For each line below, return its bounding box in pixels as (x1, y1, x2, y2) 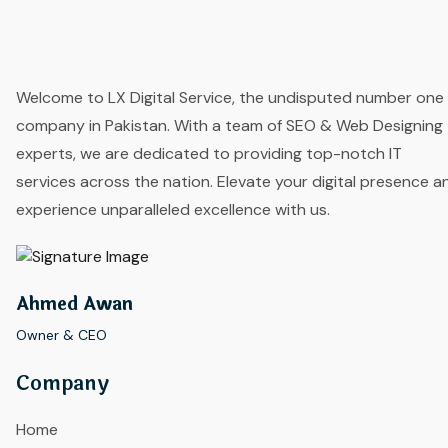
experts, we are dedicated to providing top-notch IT (16, 142, 402, 164)
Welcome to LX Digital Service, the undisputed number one (16, 86, 444, 108)
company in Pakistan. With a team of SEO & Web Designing (16, 114, 443, 136)
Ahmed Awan (16, 289, 133, 318)
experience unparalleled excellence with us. (16, 198, 330, 220)
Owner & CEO (16, 325, 107, 344)
